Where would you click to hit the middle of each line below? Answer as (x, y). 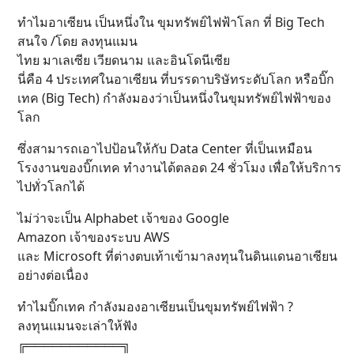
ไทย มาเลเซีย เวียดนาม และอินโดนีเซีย (124, 60)
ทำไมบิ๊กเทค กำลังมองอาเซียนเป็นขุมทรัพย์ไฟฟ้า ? (155, 307)
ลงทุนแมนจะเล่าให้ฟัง (77, 326)
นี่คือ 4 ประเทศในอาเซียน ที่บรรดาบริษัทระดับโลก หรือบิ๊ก (176, 79)
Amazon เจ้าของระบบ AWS (94, 237)
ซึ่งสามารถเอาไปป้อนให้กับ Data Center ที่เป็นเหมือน (165, 149)
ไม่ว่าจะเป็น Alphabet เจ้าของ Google (123, 218)
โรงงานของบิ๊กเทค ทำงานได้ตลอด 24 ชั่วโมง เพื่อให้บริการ (179, 168)
